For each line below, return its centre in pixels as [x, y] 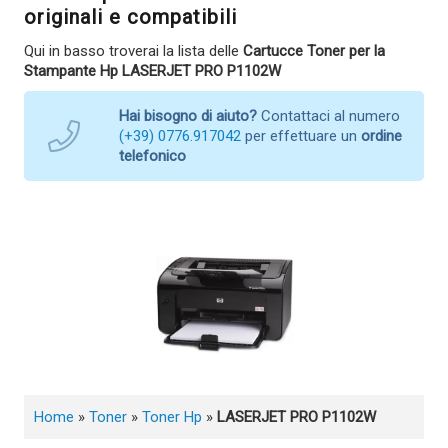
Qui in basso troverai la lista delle [133, 50]
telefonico [152, 155]
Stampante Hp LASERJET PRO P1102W [152, 70]
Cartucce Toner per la [314, 50]
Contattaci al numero [328, 115]
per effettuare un [301, 135]
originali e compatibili [130, 16]
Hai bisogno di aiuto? [188, 115]
